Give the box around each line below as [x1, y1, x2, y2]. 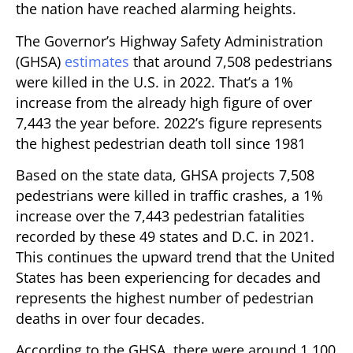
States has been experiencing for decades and [16, 268, 321, 288]
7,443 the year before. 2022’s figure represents [16, 113, 322, 132]
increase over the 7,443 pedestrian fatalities [16, 206, 305, 226]
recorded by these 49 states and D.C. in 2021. [16, 227, 314, 247]
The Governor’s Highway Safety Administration [16, 31, 323, 50]
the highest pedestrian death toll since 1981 [16, 133, 306, 153]
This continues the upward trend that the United [16, 247, 335, 267]
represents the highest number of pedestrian [16, 288, 314, 308]
